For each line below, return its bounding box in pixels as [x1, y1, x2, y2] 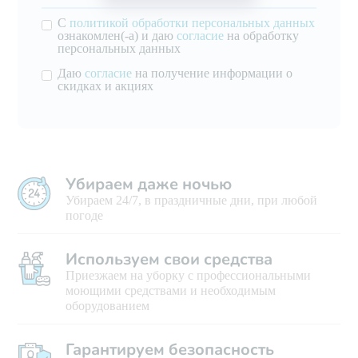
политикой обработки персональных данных [70, 16, 316, 30]
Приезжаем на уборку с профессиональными [66, 268, 312, 283]
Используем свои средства [66, 249, 273, 271]
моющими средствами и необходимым [66, 284, 276, 298]
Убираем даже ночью [66, 173, 233, 196]
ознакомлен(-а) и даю [58, 29, 177, 43]
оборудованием [66, 299, 150, 313]
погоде [66, 209, 104, 223]
